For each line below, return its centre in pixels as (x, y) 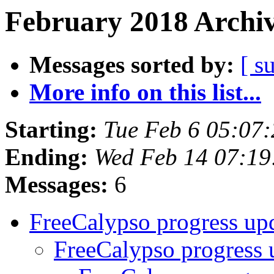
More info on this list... (145, 92)
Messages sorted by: (132, 65)
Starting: (51, 130)
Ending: (46, 157)
